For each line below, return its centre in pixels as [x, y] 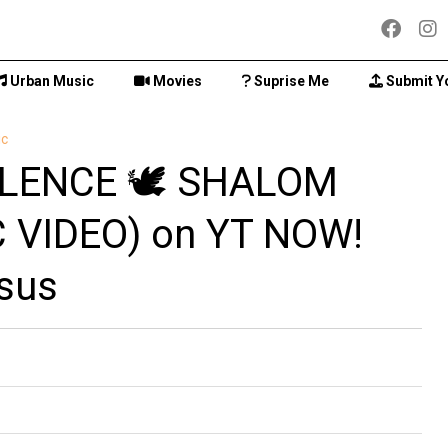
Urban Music [50, 81]
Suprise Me [290, 81]
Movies [176, 81]
